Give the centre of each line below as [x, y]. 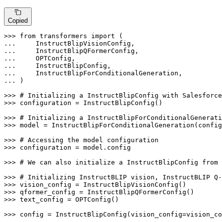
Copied [18, 20]
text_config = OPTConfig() [69, 199]
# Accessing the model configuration [89, 140]
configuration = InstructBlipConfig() [91, 103]
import [103, 36]
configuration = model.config [75, 147]
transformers [63, 36]
